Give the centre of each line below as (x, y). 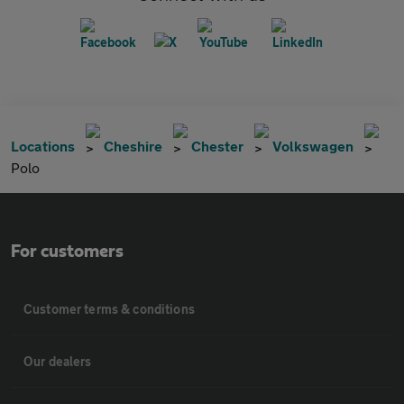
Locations (43, 146)
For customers (67, 252)
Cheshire (133, 146)
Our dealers (58, 362)
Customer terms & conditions (109, 309)
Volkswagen (313, 146)
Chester (217, 146)
